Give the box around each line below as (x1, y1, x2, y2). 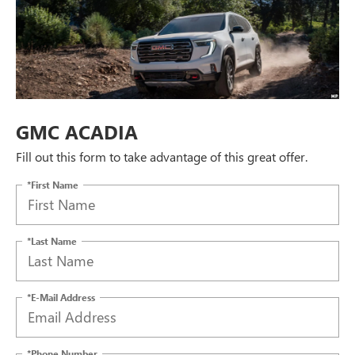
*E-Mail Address (27, 290, 95, 303)
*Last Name (27, 234, 77, 247)
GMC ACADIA (16, 118, 138, 144)
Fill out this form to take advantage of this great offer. (16, 147, 307, 165)
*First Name (27, 177, 78, 191)
